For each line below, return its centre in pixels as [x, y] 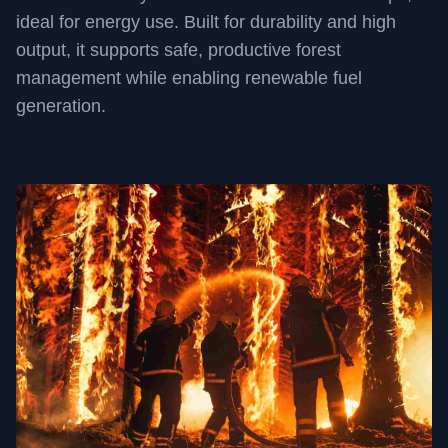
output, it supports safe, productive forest [178, 50]
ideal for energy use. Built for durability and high [206, 22]
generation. [61, 106]
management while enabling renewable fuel [189, 78]
